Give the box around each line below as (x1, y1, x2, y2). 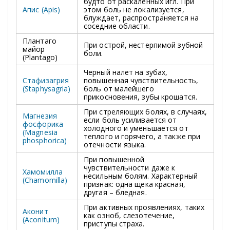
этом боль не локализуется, (84, 4, 184, 14)
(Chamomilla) (23, 175, 68, 185)
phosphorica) (23, 135, 67, 145)
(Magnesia (23, 127, 57, 137)
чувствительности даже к (84, 162, 176, 172)
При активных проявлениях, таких (84, 202, 205, 212)
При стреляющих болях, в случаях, (84, 106, 207, 117)
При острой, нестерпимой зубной (84, 40, 203, 50)
